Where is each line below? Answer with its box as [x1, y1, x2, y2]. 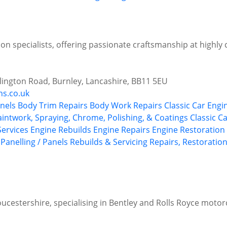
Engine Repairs [93, 124, 150, 136]
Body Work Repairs [90, 100, 162, 111]
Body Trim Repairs [18, 100, 88, 111]
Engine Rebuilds [30, 124, 91, 136]
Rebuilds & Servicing [70, 136, 147, 148]
